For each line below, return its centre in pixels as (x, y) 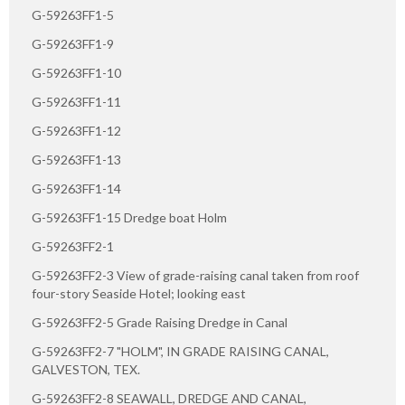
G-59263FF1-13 (76, 159)
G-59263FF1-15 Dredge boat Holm (129, 217)
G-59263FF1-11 (76, 101)
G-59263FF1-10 (76, 72)
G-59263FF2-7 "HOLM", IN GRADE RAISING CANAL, (180, 351)
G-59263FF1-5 (73, 14)
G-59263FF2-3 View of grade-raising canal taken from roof (195, 275)
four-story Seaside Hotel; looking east (139, 293)
